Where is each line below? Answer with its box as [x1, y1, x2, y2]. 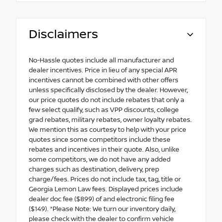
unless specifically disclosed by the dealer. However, [29, 86, 188, 94]
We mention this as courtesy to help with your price [29, 125, 186, 134]
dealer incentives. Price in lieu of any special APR [29, 66, 177, 74]
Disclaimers [29, 27, 98, 42]
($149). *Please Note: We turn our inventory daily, [29, 205, 175, 213]
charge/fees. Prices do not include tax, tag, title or [29, 175, 181, 183]
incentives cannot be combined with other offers [29, 76, 178, 84]
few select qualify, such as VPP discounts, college [29, 106, 179, 114]
